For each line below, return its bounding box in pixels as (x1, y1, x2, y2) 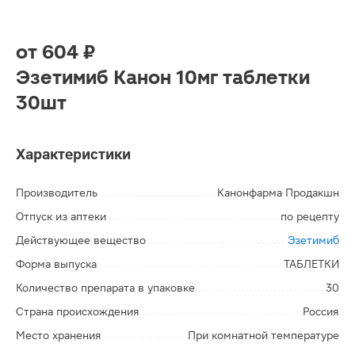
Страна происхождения (16, 305, 139, 318)
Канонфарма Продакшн (217, 186, 339, 199)
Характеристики (16, 146, 131, 162)
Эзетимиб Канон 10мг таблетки (16, 67, 310, 89)
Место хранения (16, 329, 101, 342)
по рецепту (281, 210, 339, 223)
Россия (303, 305, 339, 318)
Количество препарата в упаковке (16, 281, 195, 294)
